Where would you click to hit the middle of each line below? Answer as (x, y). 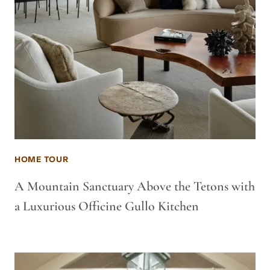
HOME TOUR (42, 159)
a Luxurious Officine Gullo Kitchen (107, 206)
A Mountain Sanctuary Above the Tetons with (135, 186)
